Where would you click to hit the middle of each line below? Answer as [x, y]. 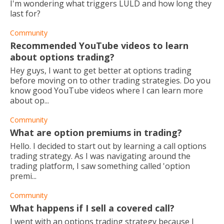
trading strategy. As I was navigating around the [100, 156]
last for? [25, 13]
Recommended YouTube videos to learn [99, 45]
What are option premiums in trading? [96, 132]
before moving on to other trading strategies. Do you [110, 80]
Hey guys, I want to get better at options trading [101, 70]
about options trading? [62, 57]
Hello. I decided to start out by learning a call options [108, 146]
